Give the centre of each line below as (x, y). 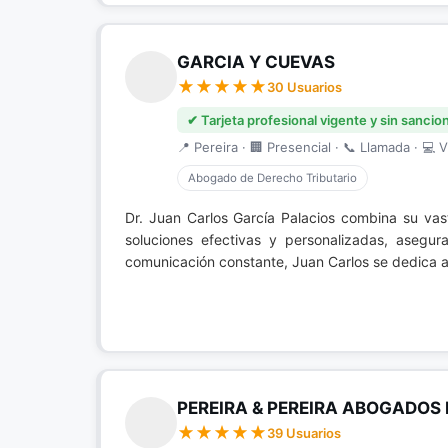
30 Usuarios (304, 87)
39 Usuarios (304, 433)
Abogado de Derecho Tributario (272, 178)
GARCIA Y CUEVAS (256, 62)
